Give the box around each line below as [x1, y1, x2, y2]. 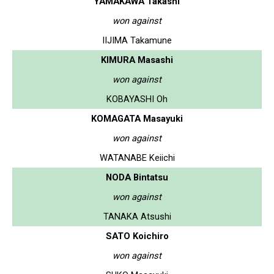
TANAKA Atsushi [103, 210, 171, 222]
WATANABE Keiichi [99, 152, 175, 163]
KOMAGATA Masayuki [91, 113, 183, 124]
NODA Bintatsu [106, 171, 168, 183]
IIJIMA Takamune [102, 34, 172, 46]
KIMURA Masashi [101, 54, 173, 65]
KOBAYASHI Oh [106, 93, 168, 105]
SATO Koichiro [105, 230, 169, 242]
